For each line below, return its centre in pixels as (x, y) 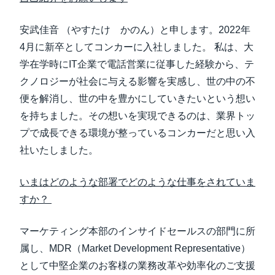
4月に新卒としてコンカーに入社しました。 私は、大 (137, 47)
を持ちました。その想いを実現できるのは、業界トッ (137, 116)
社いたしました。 (60, 150)
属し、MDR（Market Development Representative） (135, 248)
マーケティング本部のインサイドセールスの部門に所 (137, 231)
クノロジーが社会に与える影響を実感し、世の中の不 (137, 81)
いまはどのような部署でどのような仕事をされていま (137, 182)
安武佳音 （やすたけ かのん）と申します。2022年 (135, 30)
